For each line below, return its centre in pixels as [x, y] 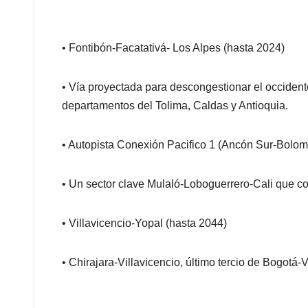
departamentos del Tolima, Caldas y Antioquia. [175, 105]
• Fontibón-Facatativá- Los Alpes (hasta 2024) [173, 47]
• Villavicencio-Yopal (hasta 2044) [144, 223]
